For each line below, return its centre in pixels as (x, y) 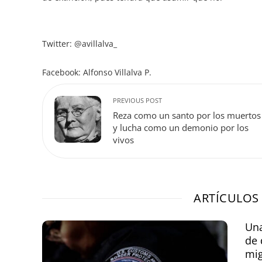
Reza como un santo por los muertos (187, 116)
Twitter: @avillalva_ (80, 44)
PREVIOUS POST (137, 100)
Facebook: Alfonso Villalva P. (97, 72)
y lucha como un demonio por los (181, 128)
